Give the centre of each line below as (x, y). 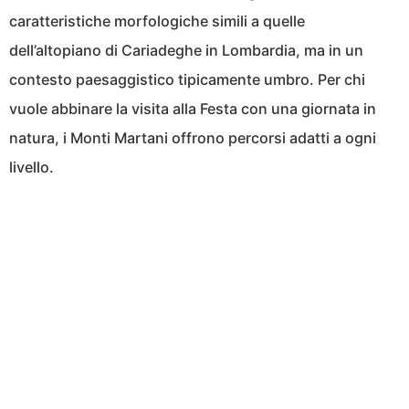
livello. (31, 168)
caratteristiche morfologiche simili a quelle (157, 21)
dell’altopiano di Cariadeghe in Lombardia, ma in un (186, 51)
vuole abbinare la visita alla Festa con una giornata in (193, 109)
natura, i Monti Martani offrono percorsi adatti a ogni (193, 138)
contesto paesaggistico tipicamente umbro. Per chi (187, 80)
